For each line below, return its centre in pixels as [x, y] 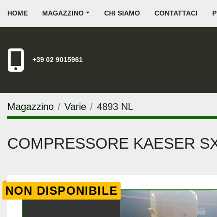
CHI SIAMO [124, 13]
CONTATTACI [178, 13]
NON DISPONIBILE [62, 191]
